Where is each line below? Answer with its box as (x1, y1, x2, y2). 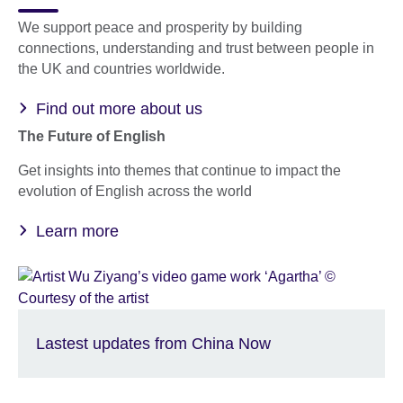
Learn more (36, 221, 119, 240)
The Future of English (18, 128, 166, 144)
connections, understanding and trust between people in (18, 40, 374, 56)
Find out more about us (36, 99, 202, 118)
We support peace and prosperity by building (18, 19, 302, 35)
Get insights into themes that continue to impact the (18, 162, 341, 178)
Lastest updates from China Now (36, 334, 271, 353)
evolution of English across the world (18, 183, 252, 199)
